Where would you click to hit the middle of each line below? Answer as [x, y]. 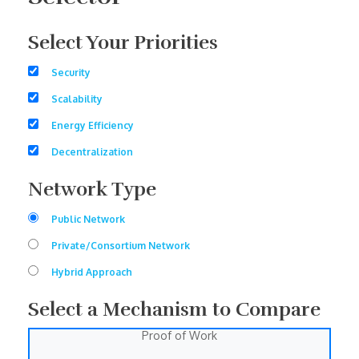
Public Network [88, 220]
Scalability [77, 99]
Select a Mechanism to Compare [174, 310]
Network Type [92, 190]
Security [71, 73]
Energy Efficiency [93, 126]
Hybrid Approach [92, 272]
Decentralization [92, 152]
